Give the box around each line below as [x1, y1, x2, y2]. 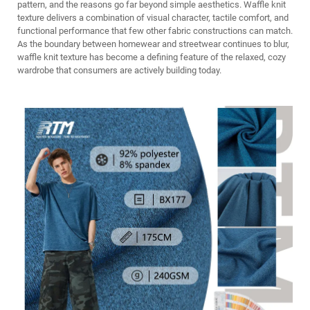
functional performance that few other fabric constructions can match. [17, 26, 293, 36]
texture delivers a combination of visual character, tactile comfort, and [17, 12, 289, 23]
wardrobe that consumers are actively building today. [17, 65, 221, 75]
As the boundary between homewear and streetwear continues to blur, [17, 39, 289, 49]
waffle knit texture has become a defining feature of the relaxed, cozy [17, 52, 286, 62]
